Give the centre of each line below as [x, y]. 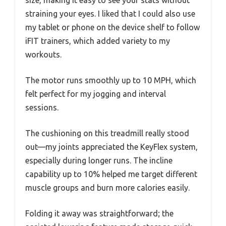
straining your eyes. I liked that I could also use [110, 13]
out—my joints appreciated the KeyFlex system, [111, 147]
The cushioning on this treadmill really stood [107, 133]
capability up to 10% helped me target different [111, 174]
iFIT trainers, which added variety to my [98, 41]
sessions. [42, 107]
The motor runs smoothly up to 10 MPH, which [111, 80]
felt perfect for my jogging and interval [96, 94]
